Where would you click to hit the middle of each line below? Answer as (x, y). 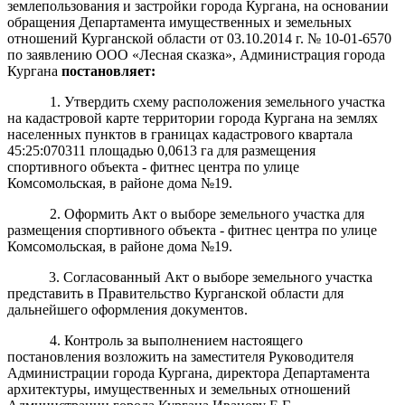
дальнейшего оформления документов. (127, 309)
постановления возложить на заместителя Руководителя (180, 356)
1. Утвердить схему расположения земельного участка (217, 101)
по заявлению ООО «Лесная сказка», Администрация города (196, 54)
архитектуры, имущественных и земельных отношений (179, 389)
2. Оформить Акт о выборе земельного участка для (207, 213)
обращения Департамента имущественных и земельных (179, 22)
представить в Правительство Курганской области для (175, 293)
